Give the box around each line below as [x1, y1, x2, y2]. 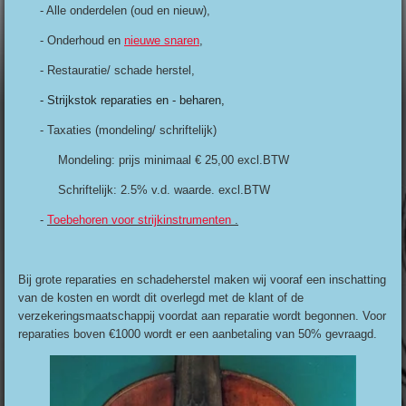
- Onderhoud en [18, 34, 124, 48]
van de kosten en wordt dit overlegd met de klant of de [18, 291, 304, 305]
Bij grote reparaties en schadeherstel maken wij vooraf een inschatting [18, 273, 386, 287]
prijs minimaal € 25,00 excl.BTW [119, 153, 289, 168]
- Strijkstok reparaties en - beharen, [40, 93, 225, 108]
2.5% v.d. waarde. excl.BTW [121, 183, 270, 198]
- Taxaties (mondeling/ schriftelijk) [18, 123, 220, 138]
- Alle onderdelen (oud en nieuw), [18, 4, 210, 18]
